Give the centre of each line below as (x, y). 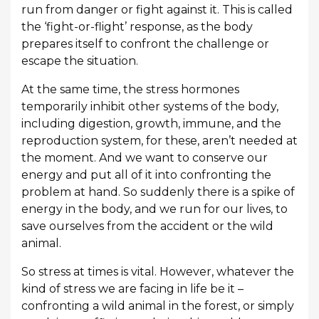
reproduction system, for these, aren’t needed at (159, 141)
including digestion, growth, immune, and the (151, 124)
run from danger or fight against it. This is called (157, 10)
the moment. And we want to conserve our (145, 158)
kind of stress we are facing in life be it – (132, 289)
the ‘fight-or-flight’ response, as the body (137, 27)
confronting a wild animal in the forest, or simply (158, 306)
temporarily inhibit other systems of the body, (150, 107)
